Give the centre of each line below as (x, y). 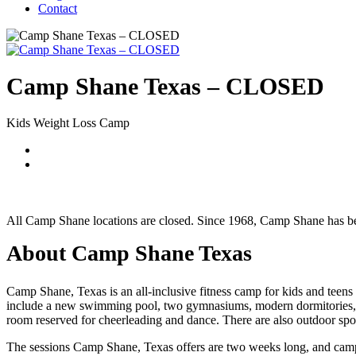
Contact (58, 8)
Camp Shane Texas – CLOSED (165, 87)
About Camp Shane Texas (129, 253)
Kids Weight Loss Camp (68, 123)
